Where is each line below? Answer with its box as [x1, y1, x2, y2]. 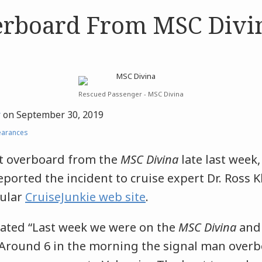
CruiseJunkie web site [25, 189, 146, 205]
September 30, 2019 [16, 108, 104, 122]
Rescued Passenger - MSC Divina [78, 89, 184, 99]
